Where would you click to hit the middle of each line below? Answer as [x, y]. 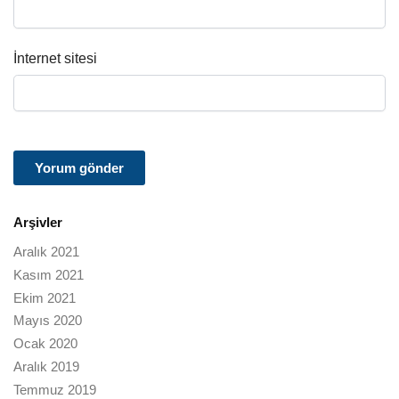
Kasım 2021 [49, 274]
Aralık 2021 [46, 252]
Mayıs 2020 [48, 321]
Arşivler [38, 223]
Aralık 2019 [46, 366]
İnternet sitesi [55, 58]
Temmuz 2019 [55, 389]
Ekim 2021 [45, 297]
